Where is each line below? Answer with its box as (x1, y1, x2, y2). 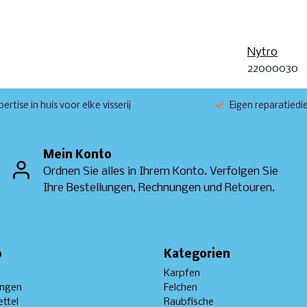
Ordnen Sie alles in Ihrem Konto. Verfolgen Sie (43, 165, 278, 179)
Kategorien (164, 247, 230, 261)
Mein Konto (43, 149, 112, 162)
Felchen (164, 282, 197, 293)
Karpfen (164, 267, 200, 279)
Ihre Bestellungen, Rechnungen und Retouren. (43, 182, 275, 195)
